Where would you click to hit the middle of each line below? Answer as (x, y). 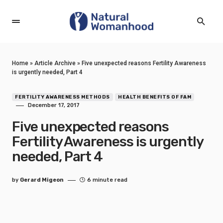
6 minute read (107, 180)
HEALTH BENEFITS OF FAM (155, 97)
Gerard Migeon (42, 180)
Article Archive (55, 63)
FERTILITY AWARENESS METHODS (62, 97)
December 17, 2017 (54, 105)
